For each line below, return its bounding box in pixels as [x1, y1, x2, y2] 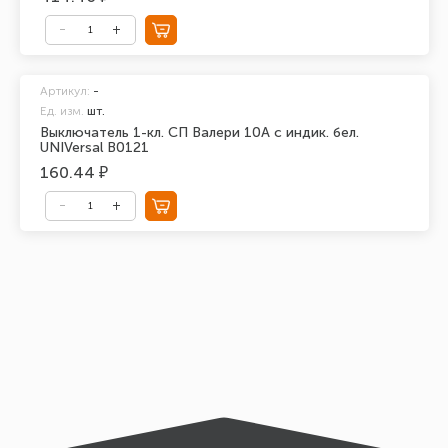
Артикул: [39, 83, 90, 98]
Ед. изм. [39, 103, 84, 118]
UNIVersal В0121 [39, 138, 149, 156]
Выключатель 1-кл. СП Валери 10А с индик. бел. [39, 123, 359, 141]
